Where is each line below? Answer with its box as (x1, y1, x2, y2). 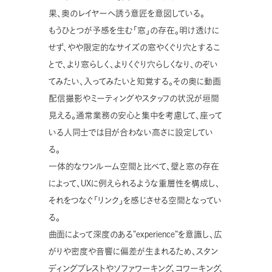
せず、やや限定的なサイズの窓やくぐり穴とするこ (49, 42, 220, 53)
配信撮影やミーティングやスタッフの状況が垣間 (49, 93, 219, 104)
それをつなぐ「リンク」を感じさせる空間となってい (49, 195, 222, 206)
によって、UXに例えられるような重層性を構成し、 (49, 178, 220, 189)
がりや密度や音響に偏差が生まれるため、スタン (49, 246, 218, 257)
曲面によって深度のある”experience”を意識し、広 (49, 229, 222, 240)
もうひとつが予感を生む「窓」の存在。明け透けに (49, 25, 219, 36)
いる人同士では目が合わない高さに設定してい (49, 127, 213, 138)
